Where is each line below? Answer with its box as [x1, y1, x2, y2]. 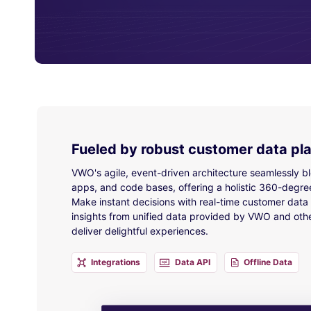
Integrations [91, 257, 140, 267]
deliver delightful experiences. [72, 225, 208, 237]
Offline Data [244, 257, 292, 267]
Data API [175, 257, 210, 267]
